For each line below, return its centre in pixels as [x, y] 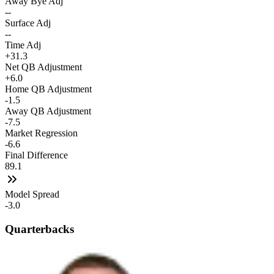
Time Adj [23, 45]
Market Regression [41, 133]
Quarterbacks [39, 229]
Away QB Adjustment [48, 111]
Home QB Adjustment [48, 89]
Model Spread [32, 194]
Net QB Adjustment [43, 67]
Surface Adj [28, 23]
